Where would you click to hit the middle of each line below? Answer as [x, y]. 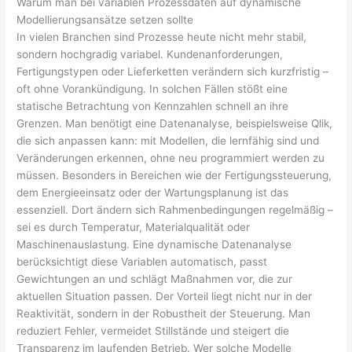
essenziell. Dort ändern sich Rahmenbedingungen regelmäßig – [175, 210]
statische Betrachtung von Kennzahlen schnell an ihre [153, 106]
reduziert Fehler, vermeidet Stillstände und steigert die [153, 331]
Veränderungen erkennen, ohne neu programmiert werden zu [171, 158]
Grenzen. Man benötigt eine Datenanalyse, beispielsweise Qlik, [175, 124]
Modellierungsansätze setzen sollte [105, 20]
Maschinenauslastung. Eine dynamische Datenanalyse [154, 245]
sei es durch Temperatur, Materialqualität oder [134, 227]
